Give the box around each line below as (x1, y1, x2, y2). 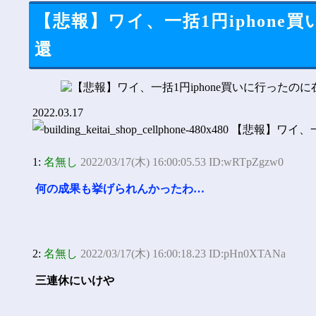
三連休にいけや (35, 274, 114, 286)
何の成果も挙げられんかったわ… (35, 183, 205, 195)
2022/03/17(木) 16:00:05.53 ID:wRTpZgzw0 (80, 156, 284, 168)
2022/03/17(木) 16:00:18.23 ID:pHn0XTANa (80, 248, 286, 260)
